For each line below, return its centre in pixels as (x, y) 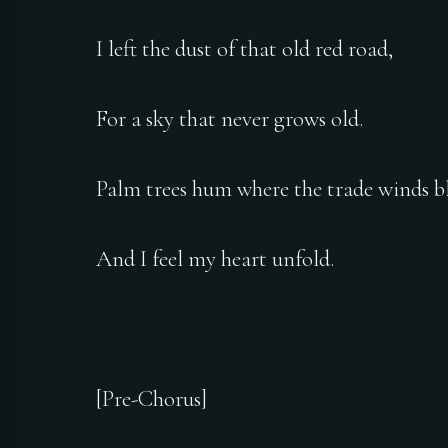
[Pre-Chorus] (151, 399)
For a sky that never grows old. (229, 119)
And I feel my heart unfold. (215, 259)
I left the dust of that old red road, (244, 49)
